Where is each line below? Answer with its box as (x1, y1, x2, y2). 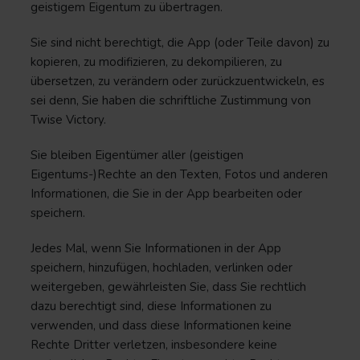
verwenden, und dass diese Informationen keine (31, 317, 292, 333)
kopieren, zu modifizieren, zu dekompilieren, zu (31, 54, 282, 70)
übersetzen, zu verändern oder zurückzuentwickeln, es (31, 73, 325, 89)
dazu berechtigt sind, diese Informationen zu (31, 298, 272, 314)
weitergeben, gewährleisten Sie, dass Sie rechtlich (31, 279, 306, 295)
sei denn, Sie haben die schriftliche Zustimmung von (31, 92, 311, 108)
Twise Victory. (31, 112, 106, 128)
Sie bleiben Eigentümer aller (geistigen (31, 147, 243, 163)
